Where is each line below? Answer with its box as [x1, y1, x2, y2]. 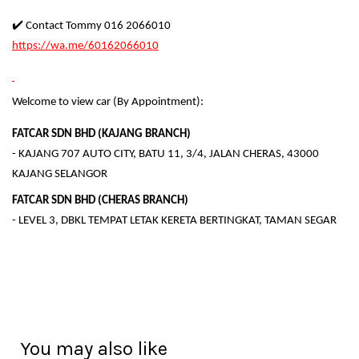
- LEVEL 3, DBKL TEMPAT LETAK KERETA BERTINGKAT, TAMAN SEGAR [12, 215, 337, 228]
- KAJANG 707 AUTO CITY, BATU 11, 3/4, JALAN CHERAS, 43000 [12, 148, 319, 161]
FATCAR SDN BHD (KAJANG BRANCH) [12, 128, 191, 141]
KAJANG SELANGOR [12, 168, 107, 181]
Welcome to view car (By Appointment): [12, 96, 204, 109]
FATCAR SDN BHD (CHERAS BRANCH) [12, 195, 188, 208]
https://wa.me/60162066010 [12, 40, 159, 53]
